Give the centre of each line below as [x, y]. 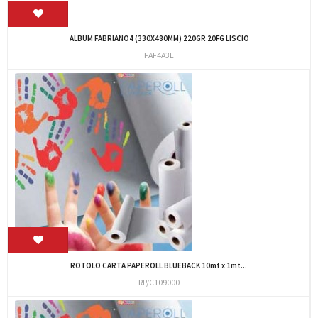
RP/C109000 [159, 282]
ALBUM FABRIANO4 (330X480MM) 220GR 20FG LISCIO [159, 39]
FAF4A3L [159, 55]
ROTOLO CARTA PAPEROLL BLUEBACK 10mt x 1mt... [159, 265]
